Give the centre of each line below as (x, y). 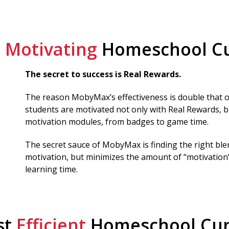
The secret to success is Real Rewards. (103, 74)
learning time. (51, 169)
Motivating (51, 49)
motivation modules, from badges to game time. (117, 121)
